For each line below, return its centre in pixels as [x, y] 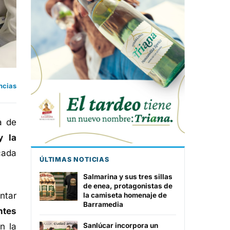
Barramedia [103, 205]
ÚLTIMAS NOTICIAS [74, 160]
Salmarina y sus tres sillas [128, 177]
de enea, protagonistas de [128, 186]
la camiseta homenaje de [125, 195]
